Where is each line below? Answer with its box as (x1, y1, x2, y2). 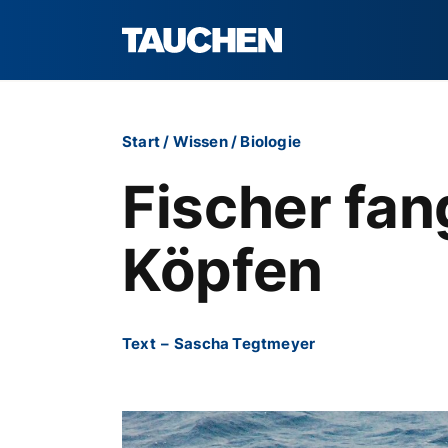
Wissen (172, 132, 228, 151)
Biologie (240, 132, 302, 151)
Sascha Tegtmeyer (174, 334, 316, 353)
